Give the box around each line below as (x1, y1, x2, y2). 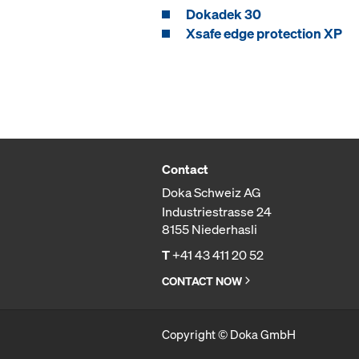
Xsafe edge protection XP (186, 23, 342, 42)
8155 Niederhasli (162, 220, 257, 238)
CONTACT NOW (162, 272, 242, 288)
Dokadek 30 (186, 4, 261, 23)
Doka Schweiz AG (162, 183, 261, 201)
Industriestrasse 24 (162, 202, 272, 220)
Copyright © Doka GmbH (162, 325, 296, 342)
